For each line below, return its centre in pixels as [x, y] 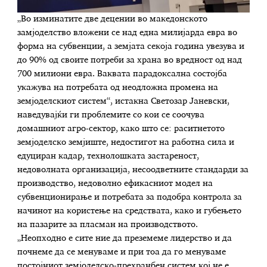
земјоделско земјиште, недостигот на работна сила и [126, 143]
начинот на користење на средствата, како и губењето [130, 211]
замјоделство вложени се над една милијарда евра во [128, 33]
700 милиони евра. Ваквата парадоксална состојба [122, 74]
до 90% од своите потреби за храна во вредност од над [130, 60]
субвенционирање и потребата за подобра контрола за [130, 198]
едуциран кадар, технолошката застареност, [108, 156]
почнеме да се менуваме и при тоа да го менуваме [122, 252]
